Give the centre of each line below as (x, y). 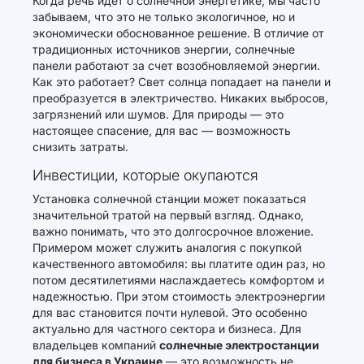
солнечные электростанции (239, 345)
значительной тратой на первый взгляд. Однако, (168, 215)
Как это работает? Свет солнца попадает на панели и (182, 82)
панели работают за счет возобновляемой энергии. (176, 65)
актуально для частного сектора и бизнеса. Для (167, 329)
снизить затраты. (80, 147)
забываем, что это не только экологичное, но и (164, 17)
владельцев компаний (96, 345)
